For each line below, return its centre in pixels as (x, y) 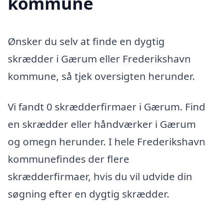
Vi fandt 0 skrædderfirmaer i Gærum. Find (107, 107)
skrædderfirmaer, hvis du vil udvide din (100, 177)
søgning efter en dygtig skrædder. (89, 194)
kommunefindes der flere (69, 159)
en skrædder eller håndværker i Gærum (102, 124)
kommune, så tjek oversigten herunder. (101, 76)
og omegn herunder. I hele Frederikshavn (107, 142)
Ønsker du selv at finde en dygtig (86, 41)
